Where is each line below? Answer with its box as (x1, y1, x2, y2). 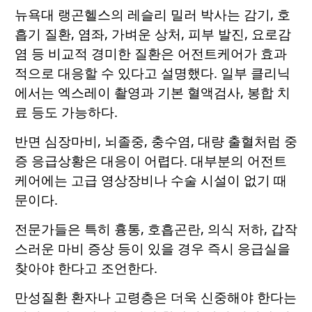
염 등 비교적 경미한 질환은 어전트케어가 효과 (15, 44, 287, 62)
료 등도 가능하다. (15, 102, 118, 120)
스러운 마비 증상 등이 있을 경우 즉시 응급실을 (15, 239, 290, 257)
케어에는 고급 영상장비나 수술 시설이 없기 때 (15, 171, 287, 189)
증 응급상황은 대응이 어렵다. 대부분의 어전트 (15, 151, 287, 169)
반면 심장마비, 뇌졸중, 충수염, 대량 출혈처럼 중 (15, 132, 297, 150)
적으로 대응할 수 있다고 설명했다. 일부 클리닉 (15, 63, 290, 81)
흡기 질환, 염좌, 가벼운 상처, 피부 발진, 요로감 (15, 24, 291, 42)
